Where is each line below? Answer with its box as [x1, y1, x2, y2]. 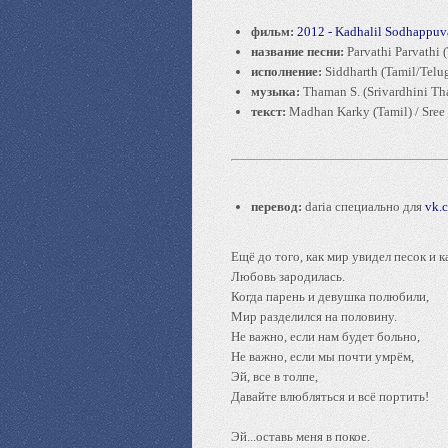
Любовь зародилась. [231, 269, 345, 284]
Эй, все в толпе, [231, 369, 318, 384]
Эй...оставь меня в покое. [231, 429, 370, 444]
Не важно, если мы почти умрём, [231, 349, 414, 364]
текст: [251, 104, 286, 119]
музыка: [251, 84, 300, 99]
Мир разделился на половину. [231, 309, 397, 324]
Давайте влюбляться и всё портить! [231, 389, 429, 404]
